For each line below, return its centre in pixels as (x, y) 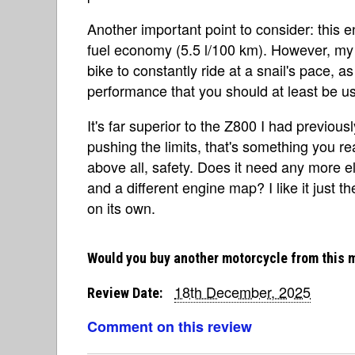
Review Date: (125, 292)
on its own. (121, 207)
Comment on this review (170, 326)
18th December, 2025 (242, 291)
